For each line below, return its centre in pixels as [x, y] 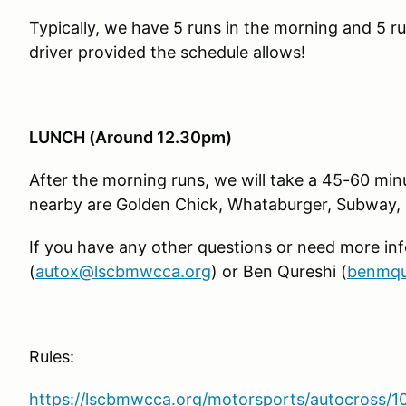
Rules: [52, 357]
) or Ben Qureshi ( [279, 271]
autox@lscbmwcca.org [123, 271]
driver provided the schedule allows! [167, 52]
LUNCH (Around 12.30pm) [130, 137]
